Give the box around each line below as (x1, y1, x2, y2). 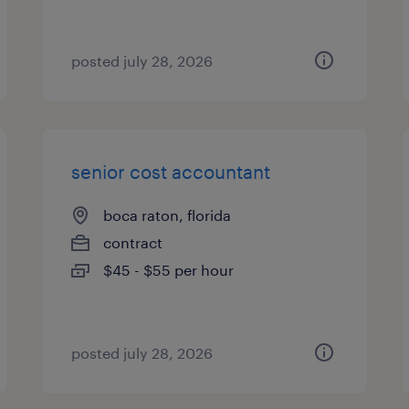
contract (103, 234, 163, 251)
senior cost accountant (71, 161, 271, 183)
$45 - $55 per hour (103, 261, 235, 278)
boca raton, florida (103, 206, 232, 224)
